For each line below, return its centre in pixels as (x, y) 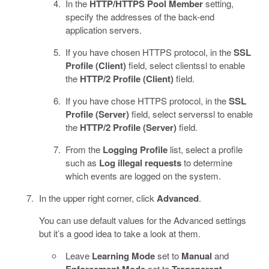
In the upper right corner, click (98, 198)
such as (82, 163)
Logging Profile (135, 150)
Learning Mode (123, 256)
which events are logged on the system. (143, 176)
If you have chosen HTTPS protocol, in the (150, 52)
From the (84, 150)
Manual (197, 256)
